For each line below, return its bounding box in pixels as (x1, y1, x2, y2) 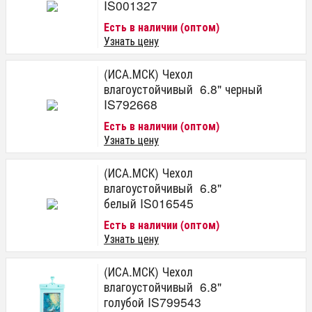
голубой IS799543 (104, 293, 201, 311)
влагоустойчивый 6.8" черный (104, 80, 266, 97)
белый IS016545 (104, 194, 194, 212)
